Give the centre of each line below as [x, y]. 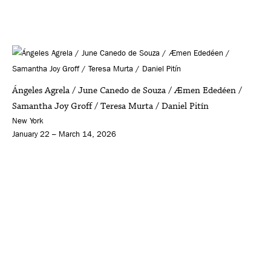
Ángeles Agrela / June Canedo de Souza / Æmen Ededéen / [127, 90]
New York [28, 121]
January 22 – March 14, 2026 [64, 134]
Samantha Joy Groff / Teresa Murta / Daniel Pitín [110, 106]
